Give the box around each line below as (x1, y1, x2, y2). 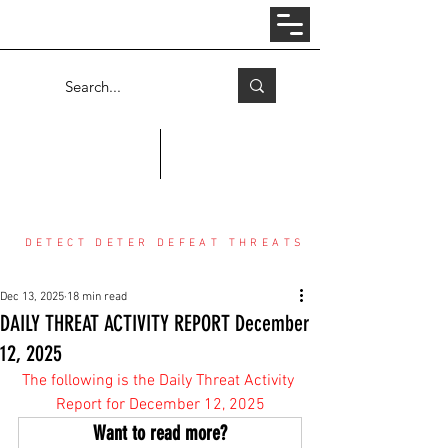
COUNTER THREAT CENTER (28, 160, 302, 198)
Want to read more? (93, 421, 227, 445)
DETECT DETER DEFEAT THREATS (24, 237, 306, 250)
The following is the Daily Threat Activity (22, 371, 298, 391)
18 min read (67, 290, 127, 304)
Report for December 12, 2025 (55, 395, 265, 415)
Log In (129, 14, 176, 35)
